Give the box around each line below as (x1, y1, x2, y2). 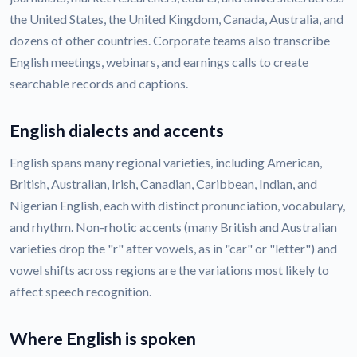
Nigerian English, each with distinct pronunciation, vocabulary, (10, 198, 345, 214)
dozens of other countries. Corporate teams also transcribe (10, 33, 330, 49)
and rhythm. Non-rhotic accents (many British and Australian (10, 219, 337, 235)
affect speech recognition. (10, 284, 151, 300)
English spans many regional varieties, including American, (10, 155, 322, 171)
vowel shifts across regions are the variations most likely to (10, 262, 329, 278)
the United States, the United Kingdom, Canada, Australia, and (10, 11, 343, 27)
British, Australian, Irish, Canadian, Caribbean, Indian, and (10, 176, 317, 192)
